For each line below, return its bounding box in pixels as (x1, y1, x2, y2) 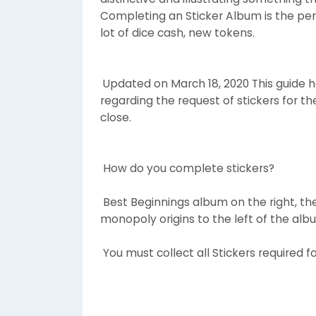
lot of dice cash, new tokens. (100, 25, 255, 40)
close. (100, 109, 131, 125)
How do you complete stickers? (100, 160, 274, 176)
